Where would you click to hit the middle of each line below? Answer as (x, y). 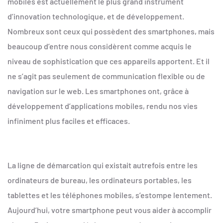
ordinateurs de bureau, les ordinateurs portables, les (100, 180)
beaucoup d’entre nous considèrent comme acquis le (100, 46)
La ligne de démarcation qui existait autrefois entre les (103, 165)
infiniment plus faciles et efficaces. (69, 120)
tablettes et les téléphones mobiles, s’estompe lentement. (110, 195)
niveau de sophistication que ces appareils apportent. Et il (109, 61)
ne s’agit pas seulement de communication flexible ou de (106, 76)
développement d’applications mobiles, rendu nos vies (103, 106)
